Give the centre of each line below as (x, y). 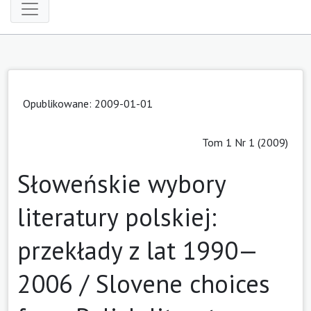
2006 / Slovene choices (144, 283)
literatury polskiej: (117, 217)
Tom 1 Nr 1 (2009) (245, 142)
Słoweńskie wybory (121, 183)
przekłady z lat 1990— (138, 250)
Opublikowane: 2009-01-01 (88, 103)
